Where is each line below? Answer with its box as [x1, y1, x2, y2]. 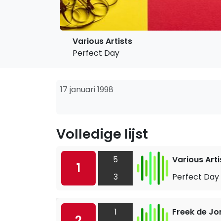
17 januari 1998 [60, 84, 113, 95]
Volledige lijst [56, 124, 148, 144]
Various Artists [73, 36, 132, 47]
